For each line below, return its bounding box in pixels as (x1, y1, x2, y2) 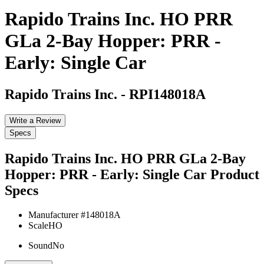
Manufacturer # (28, 210, 85, 220)
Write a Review (9, 115, 61, 125)
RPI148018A (129, 86, 206, 102)
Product (210, 166, 259, 182)
